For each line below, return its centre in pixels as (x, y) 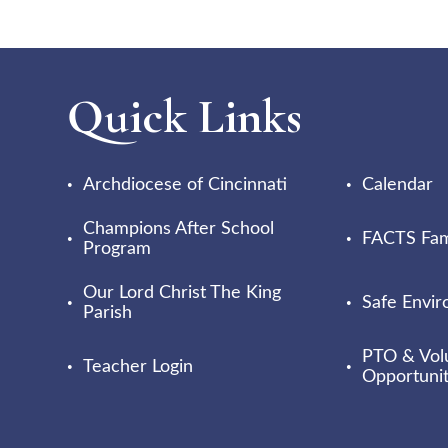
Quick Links (185, 117)
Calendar (397, 185)
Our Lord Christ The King (182, 293)
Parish (108, 313)
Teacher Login (138, 367)
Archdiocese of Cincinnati (185, 185)
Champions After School (179, 229)
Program (117, 249)
